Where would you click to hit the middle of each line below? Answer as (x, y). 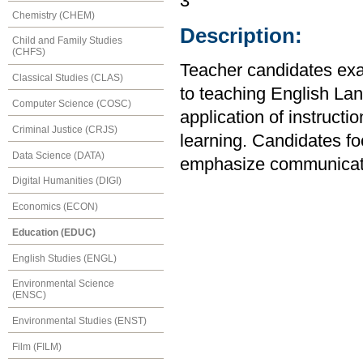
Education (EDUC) (54, 232)
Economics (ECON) (55, 207)
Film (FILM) (37, 347)
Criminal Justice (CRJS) (65, 129)
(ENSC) (29, 295)
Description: (241, 36)
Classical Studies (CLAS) (68, 78)
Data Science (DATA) (58, 155)
